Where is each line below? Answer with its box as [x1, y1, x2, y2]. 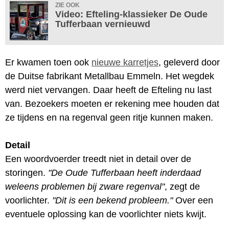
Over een [173, 195, 213, 205]
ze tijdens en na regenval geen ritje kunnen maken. [5, 112, 213, 123]
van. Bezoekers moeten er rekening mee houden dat [5, 98, 219, 109]
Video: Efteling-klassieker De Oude [55, 9, 208, 19]
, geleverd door [158, 57, 220, 67]
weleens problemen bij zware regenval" [5, 181, 165, 192]
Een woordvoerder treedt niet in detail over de [5, 153, 191, 164]
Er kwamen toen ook [5, 57, 91, 67]
